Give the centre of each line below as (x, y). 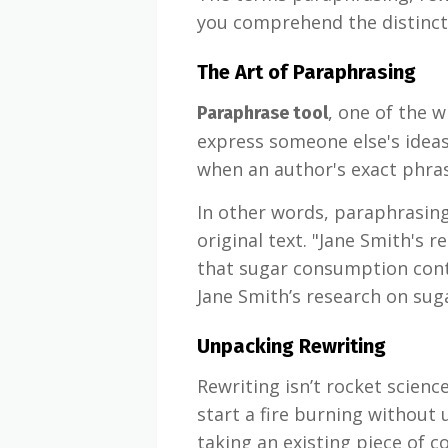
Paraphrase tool (262, 113)
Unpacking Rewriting (291, 346)
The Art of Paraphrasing (306, 72)
